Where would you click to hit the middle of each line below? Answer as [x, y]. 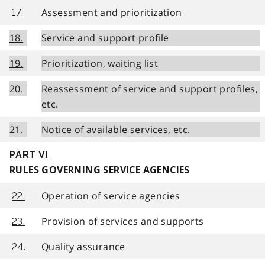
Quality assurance [83, 246]
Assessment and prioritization [112, 12]
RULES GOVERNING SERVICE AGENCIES [100, 170]
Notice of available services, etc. [116, 129]
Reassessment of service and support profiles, [150, 88]
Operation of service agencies [111, 195]
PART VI [29, 154]
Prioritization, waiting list [100, 63]
